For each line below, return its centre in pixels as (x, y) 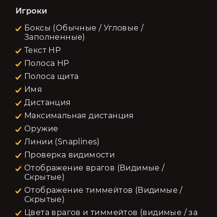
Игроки (31, 11)
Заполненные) (55, 37)
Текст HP (43, 50)
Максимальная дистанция (79, 116)
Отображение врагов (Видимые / (94, 168)
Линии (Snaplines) (62, 142)
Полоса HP (47, 63)
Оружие (41, 129)
